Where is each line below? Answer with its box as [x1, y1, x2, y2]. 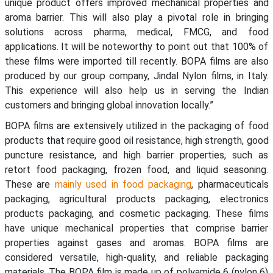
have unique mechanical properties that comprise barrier [4, 222, 269, 235]
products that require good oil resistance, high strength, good [4, 135, 269, 147]
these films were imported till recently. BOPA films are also [4, 55, 269, 68]
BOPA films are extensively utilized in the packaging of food [4, 120, 269, 132]
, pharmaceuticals [191, 179, 269, 191]
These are [4, 179, 55, 191]
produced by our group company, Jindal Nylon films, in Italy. [4, 70, 269, 82]
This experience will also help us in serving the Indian [4, 85, 269, 97]
